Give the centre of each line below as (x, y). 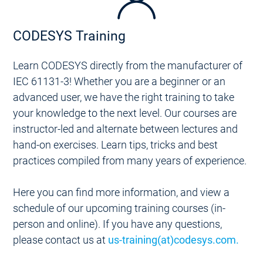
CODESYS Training (69, 36)
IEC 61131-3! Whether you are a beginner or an (119, 81)
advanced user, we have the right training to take (123, 97)
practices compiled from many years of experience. (129, 160)
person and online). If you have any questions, (117, 224)
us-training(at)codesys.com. (173, 240)
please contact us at (60, 240)
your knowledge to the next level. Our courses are (124, 113)
